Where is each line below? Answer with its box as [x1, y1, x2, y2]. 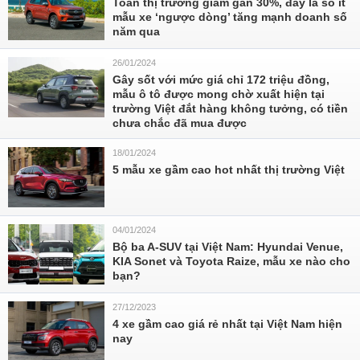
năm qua [112, 25, 160, 38]
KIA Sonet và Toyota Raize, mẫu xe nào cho [112, 255, 350, 268]
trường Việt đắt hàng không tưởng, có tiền [112, 102, 348, 115]
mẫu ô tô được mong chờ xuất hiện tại [112, 88, 325, 100]
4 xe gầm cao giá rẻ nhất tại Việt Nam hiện [112, 317, 342, 330]
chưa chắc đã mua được [112, 117, 247, 129]
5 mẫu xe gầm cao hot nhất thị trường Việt [112, 163, 345, 176]
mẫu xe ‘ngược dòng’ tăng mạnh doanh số [112, 10, 347, 23]
